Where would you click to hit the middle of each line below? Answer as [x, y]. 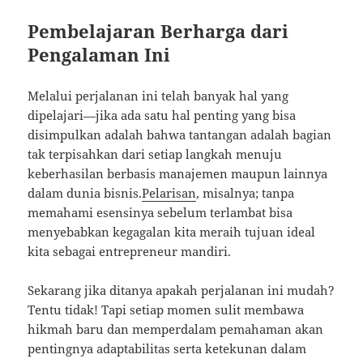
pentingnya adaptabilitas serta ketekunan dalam [167, 349]
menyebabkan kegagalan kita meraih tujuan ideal [172, 232]
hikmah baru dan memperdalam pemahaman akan [176, 329]
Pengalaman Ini [99, 55]
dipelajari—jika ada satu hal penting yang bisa [162, 115]
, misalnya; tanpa [246, 193]
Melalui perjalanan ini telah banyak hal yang [158, 96]
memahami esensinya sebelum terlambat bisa [160, 213]
